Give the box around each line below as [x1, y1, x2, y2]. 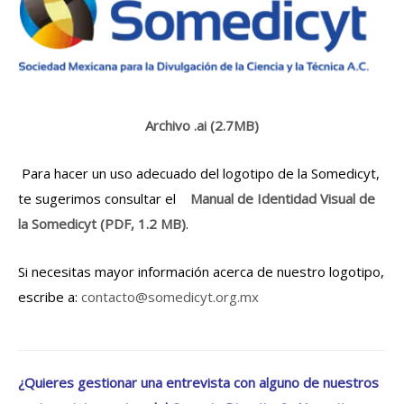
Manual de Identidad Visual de [190, 188, 375, 207]
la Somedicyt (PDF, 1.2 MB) [18, 214, 186, 233]
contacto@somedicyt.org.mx [81, 287, 259, 306]
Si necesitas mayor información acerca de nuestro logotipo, [18, 262, 384, 280]
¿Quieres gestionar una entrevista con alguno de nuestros [18, 372, 379, 391]
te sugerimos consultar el [18, 188, 190, 207]
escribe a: [18, 287, 81, 306]
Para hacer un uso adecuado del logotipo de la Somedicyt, [18, 163, 380, 182]
